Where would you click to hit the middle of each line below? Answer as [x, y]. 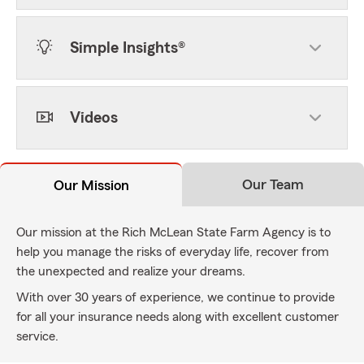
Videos [94, 118]
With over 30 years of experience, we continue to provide [175, 297]
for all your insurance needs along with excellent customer [178, 317]
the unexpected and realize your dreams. [131, 271]
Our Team [273, 184]
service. [37, 336]
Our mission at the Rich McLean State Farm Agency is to [173, 232]
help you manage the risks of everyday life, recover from [173, 252]
